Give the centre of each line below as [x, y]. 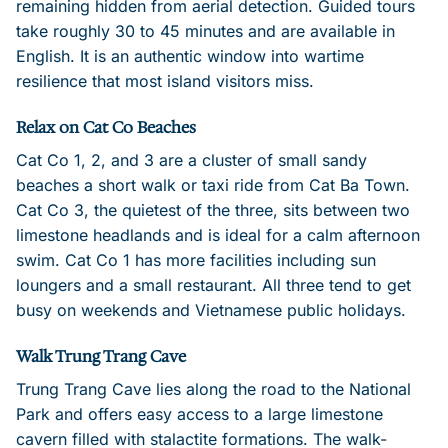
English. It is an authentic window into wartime [190, 56]
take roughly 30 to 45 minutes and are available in [205, 31]
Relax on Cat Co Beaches [106, 127]
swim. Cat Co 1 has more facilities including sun [196, 259]
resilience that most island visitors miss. [165, 81]
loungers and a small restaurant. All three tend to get [213, 284]
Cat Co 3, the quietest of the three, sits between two [213, 209]
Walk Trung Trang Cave [101, 356]
